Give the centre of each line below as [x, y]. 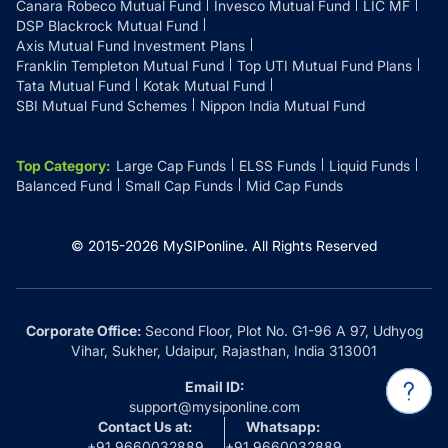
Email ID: [214, 386]
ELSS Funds [277, 165]
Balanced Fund [64, 185]
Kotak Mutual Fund [204, 85]
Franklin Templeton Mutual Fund [120, 65]
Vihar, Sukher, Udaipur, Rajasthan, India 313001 [224, 350]
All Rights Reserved [314, 245]
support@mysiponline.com [214, 406]
